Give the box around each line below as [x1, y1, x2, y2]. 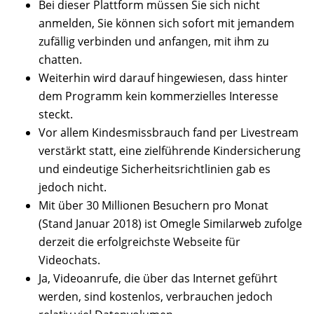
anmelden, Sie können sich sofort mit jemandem [39, 15, 294, 31]
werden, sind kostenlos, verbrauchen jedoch [39, 288, 273, 304]
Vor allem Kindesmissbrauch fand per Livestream [39, 124, 299, 140]
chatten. [39, 51, 82, 67]
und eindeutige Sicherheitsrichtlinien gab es [39, 161, 271, 177]
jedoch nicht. [39, 179, 107, 195]
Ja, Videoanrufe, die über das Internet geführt [39, 270, 278, 286]
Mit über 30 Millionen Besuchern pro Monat [39, 197, 268, 213]
